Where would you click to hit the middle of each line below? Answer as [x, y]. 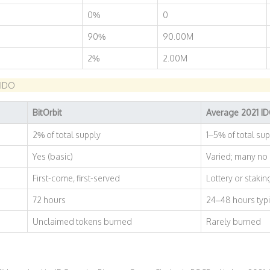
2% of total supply [66, 135]
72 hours [49, 200]
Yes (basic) [52, 156]
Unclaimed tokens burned [82, 221]
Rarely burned [233, 221]
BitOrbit [47, 112]
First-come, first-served [76, 178]
